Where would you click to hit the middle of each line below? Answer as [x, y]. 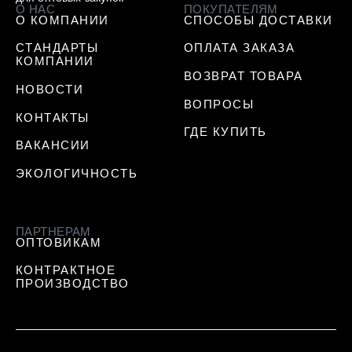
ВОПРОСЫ [219, 104]
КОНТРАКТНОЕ [66, 270]
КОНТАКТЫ [52, 117]
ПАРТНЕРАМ [53, 231]
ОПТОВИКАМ [59, 242]
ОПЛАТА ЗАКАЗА [239, 48]
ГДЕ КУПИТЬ [225, 132]
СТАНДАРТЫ [57, 48]
